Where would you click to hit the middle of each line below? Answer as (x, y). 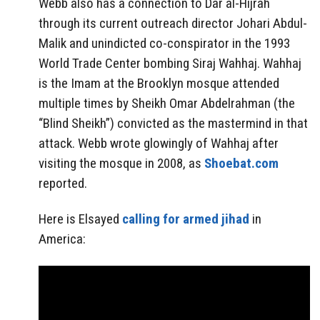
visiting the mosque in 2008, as (121, 163)
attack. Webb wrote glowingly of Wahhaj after (159, 143)
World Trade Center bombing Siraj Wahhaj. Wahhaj (170, 63)
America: (62, 239)
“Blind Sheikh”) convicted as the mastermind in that (173, 123)
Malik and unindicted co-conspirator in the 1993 (164, 43)
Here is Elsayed (80, 219)
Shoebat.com (241, 163)
